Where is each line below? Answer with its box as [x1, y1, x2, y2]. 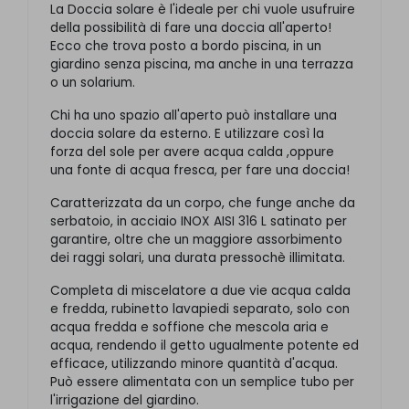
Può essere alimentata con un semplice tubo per [50, 373, 354, 392]
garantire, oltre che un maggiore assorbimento [50, 231, 342, 249]
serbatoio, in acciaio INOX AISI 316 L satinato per [50, 213, 347, 231]
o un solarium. [50, 74, 135, 92]
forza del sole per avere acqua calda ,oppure [50, 143, 334, 162]
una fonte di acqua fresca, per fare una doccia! [50, 162, 350, 180]
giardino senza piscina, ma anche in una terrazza [50, 56, 353, 74]
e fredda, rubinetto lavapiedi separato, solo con [50, 300, 350, 319]
